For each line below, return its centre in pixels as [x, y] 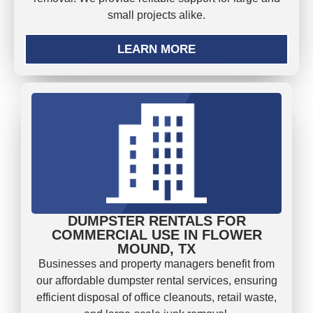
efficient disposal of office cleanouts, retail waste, [156, 298]
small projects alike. [156, 15]
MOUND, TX [156, 249]
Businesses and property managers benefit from [156, 264]
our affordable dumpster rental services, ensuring [156, 281]
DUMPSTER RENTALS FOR [156, 221]
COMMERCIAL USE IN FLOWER [156, 235]
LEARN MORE [156, 49]
